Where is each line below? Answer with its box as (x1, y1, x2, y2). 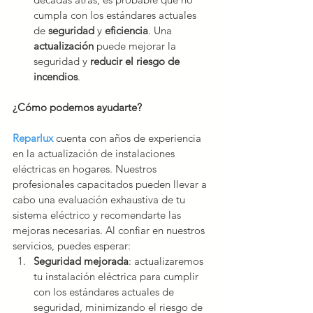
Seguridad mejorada (34, 254, 129, 268)
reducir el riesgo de (87, 54, 182, 68)
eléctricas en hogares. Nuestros (13, 162, 159, 176)
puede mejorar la (96, 39, 179, 53)
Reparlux (13, 131, 53, 145)
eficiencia (105, 24, 148, 38)
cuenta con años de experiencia (56, 131, 204, 145)
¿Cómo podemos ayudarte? (13, 101, 142, 115)
